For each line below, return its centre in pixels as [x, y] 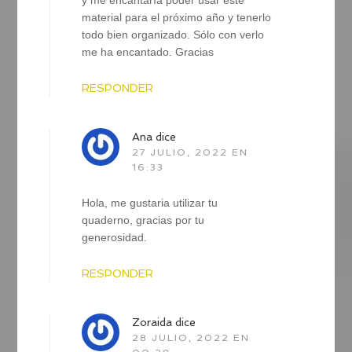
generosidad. [115, 237]
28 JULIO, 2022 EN [191, 337]
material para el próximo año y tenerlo [177, 17]
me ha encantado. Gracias [148, 51]
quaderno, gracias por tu [143, 220]
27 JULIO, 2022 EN [191, 152]
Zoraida [152, 322]
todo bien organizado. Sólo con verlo [173, 34]
